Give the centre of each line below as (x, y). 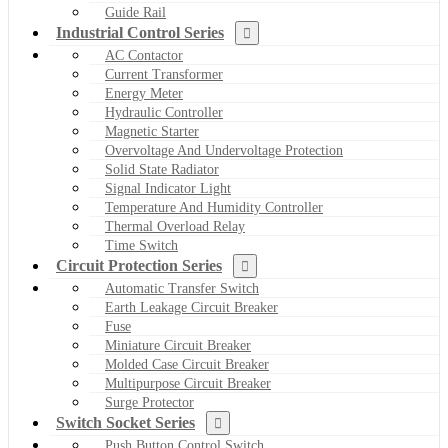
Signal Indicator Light (168, 188)
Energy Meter (144, 93)
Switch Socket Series (125, 422)
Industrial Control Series (140, 32)
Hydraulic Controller (164, 112)
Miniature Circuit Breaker (178, 345)
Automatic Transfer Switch (182, 288)
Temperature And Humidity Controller (214, 207)
